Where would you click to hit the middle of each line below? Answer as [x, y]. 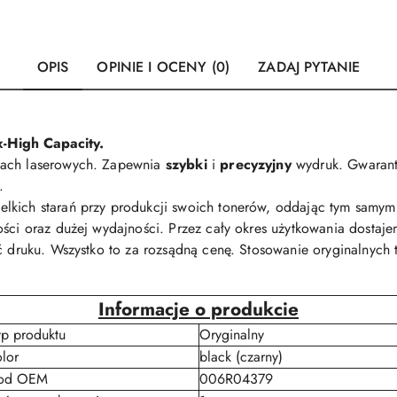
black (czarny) [241, 357]
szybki [188, 164]
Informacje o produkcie [198, 309]
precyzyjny [256, 164]
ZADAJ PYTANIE [309, 67]
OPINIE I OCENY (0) [163, 67]
